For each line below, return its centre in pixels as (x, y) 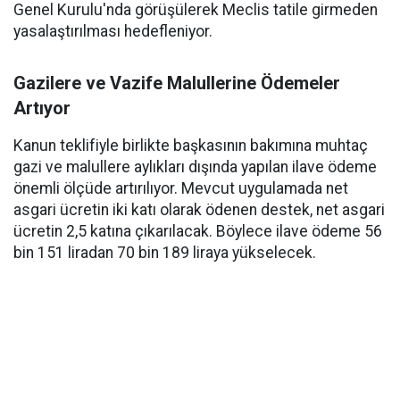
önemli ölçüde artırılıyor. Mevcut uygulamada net (181, 188)
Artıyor (42, 108)
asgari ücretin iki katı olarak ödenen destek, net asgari (199, 210)
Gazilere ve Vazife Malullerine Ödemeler (177, 83)
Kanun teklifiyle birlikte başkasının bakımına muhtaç (191, 146)
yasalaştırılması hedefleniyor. (113, 31)
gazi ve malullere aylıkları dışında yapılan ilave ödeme (195, 167)
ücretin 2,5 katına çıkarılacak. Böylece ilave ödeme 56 (198, 231)
